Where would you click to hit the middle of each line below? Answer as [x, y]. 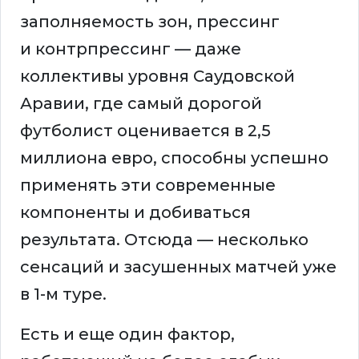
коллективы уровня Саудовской [157, 77]
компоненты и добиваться [135, 213]
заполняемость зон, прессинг [150, 22]
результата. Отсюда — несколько [164, 240]
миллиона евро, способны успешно [174, 158]
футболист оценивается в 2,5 [145, 131]
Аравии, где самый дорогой [141, 104]
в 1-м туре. [63, 294]
